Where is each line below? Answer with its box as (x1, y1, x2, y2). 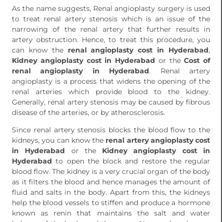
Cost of (184, 56, 210, 65)
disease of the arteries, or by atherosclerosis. (12, 108, 165, 117)
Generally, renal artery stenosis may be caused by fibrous (12, 98, 210, 107)
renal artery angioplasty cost (106, 136, 210, 145)
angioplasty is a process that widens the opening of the (12, 77, 210, 86)
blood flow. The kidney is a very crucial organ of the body (12, 167, 210, 176)
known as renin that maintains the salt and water (12, 209, 210, 218)
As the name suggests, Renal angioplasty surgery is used (12, 4, 210, 13)
